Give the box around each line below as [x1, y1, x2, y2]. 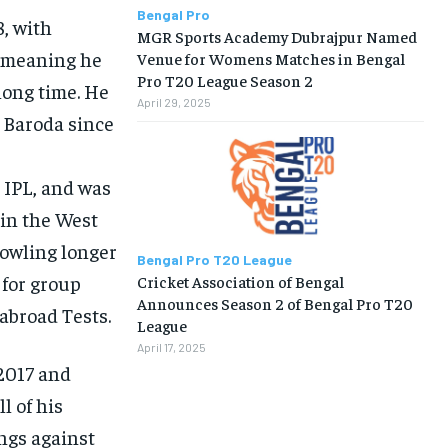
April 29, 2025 [136, 94, 211, 109]
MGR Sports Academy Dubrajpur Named [136, 25, 417, 46]
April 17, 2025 [136, 340, 206, 355]
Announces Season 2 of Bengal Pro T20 [136, 293, 413, 314]
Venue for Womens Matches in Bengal [136, 47, 405, 68]
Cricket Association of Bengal [136, 271, 344, 292]
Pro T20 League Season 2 [136, 69, 313, 90]
